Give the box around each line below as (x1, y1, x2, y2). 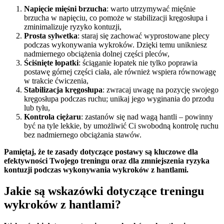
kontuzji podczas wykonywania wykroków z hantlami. (4, 165, 188, 174)
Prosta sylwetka (24, 31, 77, 40)
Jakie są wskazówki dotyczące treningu (4, 184, 204, 197)
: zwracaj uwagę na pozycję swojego (102, 85, 218, 94)
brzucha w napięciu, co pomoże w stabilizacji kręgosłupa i (24, 13, 207, 22)
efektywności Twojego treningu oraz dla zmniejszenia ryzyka (4, 156, 209, 165)
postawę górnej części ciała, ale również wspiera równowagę (24, 67, 216, 76)
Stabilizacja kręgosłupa (24, 85, 102, 94)
